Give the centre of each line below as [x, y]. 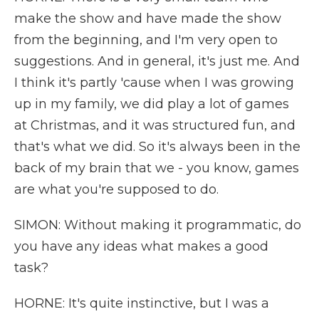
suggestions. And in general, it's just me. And [157, 61]
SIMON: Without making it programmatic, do [158, 225]
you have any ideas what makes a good [141, 246]
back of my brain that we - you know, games [157, 168]
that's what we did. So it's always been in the [157, 147]
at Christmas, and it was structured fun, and [155, 125]
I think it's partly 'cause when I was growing [154, 83]
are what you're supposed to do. [116, 189]
